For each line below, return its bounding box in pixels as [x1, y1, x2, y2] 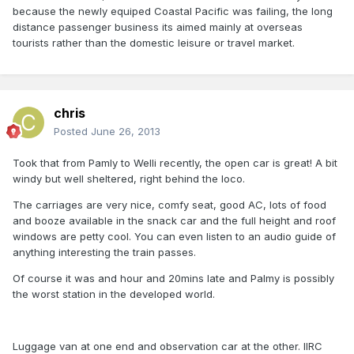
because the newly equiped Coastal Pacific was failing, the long [13, 5, 333, 18]
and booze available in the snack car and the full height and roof [13, 214, 336, 228]
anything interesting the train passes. [13, 246, 196, 259]
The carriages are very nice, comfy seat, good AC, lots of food [13, 198, 326, 212]
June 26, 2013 [91, 125, 160, 138]
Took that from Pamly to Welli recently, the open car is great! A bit [13, 156, 337, 170]
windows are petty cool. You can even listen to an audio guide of [13, 230, 336, 243]
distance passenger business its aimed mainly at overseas [13, 21, 303, 34]
